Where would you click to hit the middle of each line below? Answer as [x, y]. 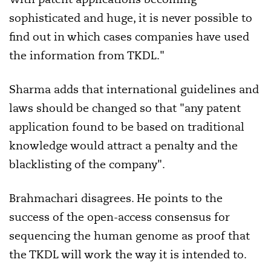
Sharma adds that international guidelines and [134, 89]
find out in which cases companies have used [129, 37]
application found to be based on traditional [127, 127]
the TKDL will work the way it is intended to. [128, 254]
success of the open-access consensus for [119, 217]
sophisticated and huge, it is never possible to [131, 18]
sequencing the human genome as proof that [129, 236]
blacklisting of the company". [87, 164]
